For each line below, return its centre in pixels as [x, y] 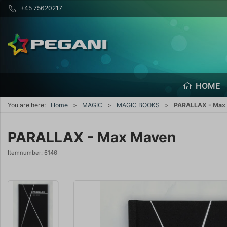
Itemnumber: [26, 153]
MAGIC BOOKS [138, 105]
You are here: [27, 105]
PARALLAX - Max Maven [92, 137]
